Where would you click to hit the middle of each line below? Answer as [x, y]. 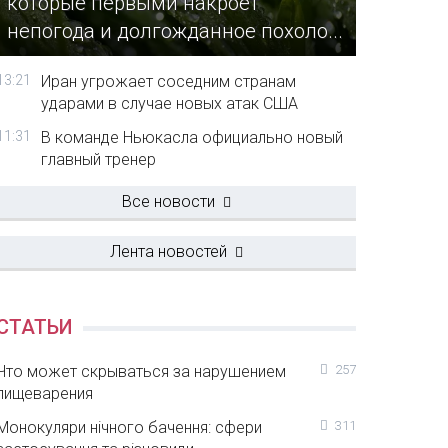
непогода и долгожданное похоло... [175, 31]
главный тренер [99, 159]
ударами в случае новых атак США [170, 103]
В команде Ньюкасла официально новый [192, 137]
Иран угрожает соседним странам [169, 81]
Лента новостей [168, 251]
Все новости [168, 201]
